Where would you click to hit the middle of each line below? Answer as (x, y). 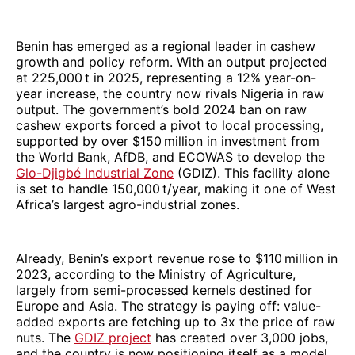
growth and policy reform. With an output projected (172, 61)
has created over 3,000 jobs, (240, 337)
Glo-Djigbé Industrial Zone (95, 172)
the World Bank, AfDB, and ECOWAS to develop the (170, 157)
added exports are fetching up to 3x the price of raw (176, 321)
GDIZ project (113, 337)
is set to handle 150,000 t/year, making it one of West (176, 188)
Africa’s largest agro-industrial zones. (128, 204)
